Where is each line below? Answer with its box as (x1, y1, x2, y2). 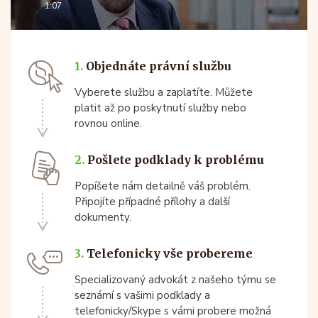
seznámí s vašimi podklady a (75, 288, 210, 303)
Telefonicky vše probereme (84, 246, 253, 261)
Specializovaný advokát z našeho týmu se (75, 273, 276, 287)
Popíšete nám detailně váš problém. (75, 179, 251, 194)
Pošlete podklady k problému (84, 153, 264, 168)
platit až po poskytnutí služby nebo (75, 101, 246, 116)
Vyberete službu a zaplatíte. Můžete (75, 85, 253, 100)
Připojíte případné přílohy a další (75, 194, 230, 209)
